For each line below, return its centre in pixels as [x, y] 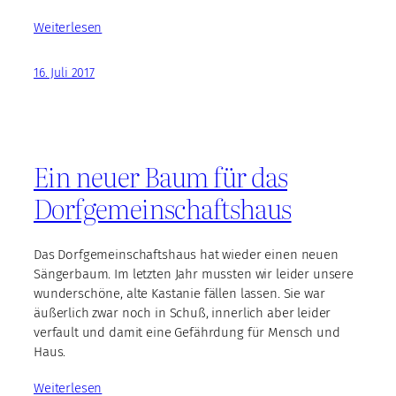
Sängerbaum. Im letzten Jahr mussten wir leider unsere [194, 274]
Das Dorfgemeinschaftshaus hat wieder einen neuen [186, 255]
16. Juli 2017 [65, 73]
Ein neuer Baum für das [160, 175]
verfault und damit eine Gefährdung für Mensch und [187, 333]
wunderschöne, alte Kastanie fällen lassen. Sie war [179, 294]
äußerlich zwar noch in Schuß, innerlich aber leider [183, 313]
